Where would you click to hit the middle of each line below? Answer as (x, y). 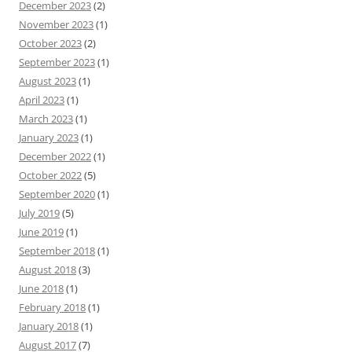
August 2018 (48, 270)
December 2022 (55, 157)
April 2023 (42, 100)
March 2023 (46, 119)
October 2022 (50, 176)
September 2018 (57, 251)
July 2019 (39, 213)
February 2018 (52, 308)
